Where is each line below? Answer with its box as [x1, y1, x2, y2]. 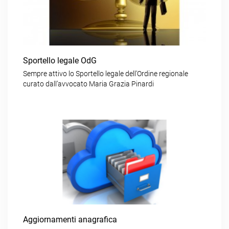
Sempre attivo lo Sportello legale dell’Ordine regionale [23, 69, 188, 78]
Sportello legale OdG [23, 55, 97, 65]
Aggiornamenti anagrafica [23, 214, 117, 224]
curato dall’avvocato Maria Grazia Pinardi [23, 79, 154, 88]
